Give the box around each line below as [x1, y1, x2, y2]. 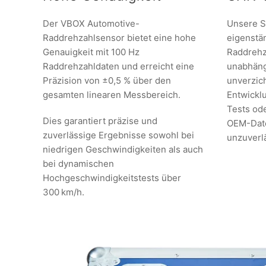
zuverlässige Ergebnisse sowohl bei [43, 129, 194, 141]
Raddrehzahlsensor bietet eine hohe [43, 32, 196, 43]
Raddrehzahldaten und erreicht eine [43, 61, 194, 72]
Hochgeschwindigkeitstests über [43, 172, 181, 183]
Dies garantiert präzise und [43, 115, 157, 126]
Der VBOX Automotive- [43, 18, 140, 29]
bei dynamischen [43, 158, 114, 169]
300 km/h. [43, 186, 84, 198]
